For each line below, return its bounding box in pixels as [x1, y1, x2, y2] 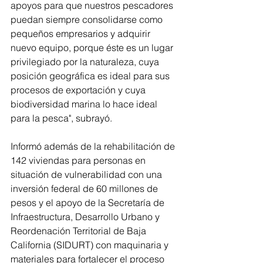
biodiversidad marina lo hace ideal [11, 98, 160, 110]
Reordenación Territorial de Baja [11, 225, 149, 237]
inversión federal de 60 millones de [11, 183, 160, 195]
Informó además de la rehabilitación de [11, 140, 177, 153]
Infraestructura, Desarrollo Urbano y [11, 211, 162, 223]
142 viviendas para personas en [11, 154, 148, 167]
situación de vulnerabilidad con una [11, 168, 164, 181]
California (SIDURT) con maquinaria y [11, 239, 171, 251]
